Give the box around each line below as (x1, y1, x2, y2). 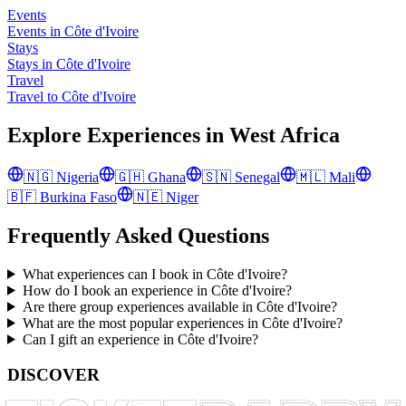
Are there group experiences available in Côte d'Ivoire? (22, 298, 337, 314)
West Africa (229, 123, 340, 148)
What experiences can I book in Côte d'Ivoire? (22, 266, 287, 282)
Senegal (235, 169, 280, 185)
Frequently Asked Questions (7, 223, 269, 247)
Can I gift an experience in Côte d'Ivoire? (22, 331, 258, 347)
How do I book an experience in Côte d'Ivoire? (22, 282, 292, 298)
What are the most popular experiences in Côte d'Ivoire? (22, 314, 343, 331)
